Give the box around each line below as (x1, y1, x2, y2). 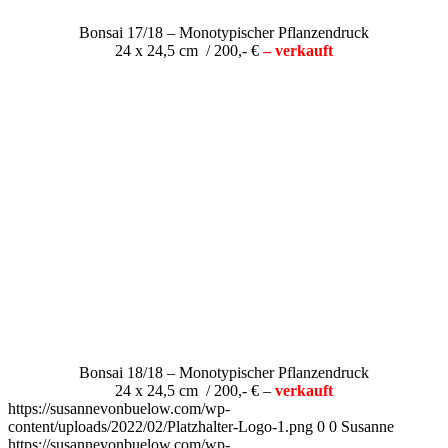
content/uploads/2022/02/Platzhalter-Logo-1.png (8, 417, 313, 435)
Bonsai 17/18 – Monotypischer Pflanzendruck (79, 23, 369, 41)
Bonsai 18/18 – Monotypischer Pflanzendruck (79, 363, 369, 381)
